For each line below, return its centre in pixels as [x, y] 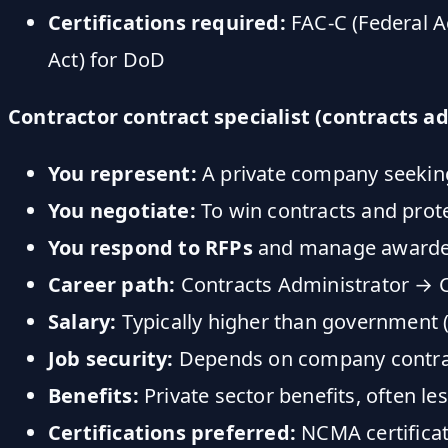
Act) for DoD [107, 59]
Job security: [111, 358]
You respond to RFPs [150, 247]
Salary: [82, 321]
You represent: [122, 173]
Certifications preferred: [172, 432]
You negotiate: [122, 210]
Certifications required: [167, 22]
